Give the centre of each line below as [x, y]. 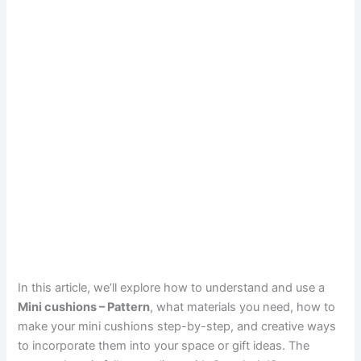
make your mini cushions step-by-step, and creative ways [177, 327]
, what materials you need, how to [243, 307]
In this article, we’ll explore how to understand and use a [172, 288]
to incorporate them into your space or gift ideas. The [164, 346]
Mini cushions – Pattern [84, 307]
